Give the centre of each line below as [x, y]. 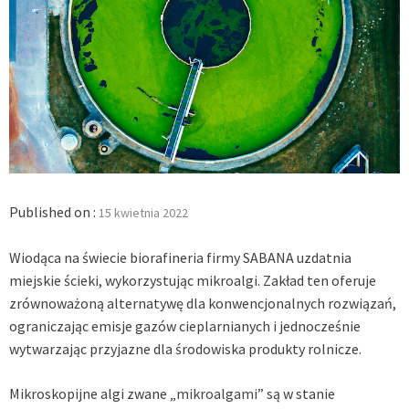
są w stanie [299, 393]
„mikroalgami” [217, 393]
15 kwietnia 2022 [143, 212]
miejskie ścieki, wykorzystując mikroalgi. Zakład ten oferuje [193, 280]
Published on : [54, 211]
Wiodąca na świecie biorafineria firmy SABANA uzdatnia [180, 257]
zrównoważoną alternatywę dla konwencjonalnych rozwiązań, [203, 303]
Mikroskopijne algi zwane [89, 393]
